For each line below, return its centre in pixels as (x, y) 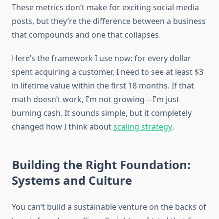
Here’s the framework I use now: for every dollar (101, 58)
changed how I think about (63, 127)
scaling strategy (143, 127)
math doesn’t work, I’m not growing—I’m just (96, 99)
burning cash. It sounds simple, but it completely (102, 113)
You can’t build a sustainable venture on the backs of (109, 207)
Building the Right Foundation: (101, 165)
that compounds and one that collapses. (86, 35)
